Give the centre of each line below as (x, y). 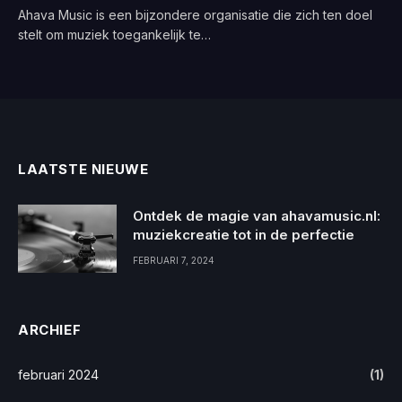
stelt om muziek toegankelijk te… (114, 34)
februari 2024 (58, 374)
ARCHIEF (50, 329)
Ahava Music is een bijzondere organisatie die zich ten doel (195, 14)
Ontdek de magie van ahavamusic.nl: (257, 215)
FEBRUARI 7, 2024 (174, 260)
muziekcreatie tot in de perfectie (244, 234)
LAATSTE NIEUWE (83, 169)
